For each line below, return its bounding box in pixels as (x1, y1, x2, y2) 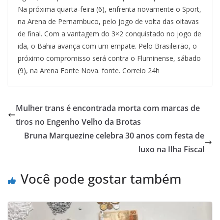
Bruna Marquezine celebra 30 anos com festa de (24, 130, 204, 141)
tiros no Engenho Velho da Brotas (16, 116, 141, 127)
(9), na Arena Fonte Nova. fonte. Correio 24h (18, 65, 160, 75)
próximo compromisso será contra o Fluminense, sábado (18, 53, 201, 63)
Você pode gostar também (21, 169, 181, 188)
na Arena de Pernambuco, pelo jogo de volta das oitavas (18, 16, 199, 26)
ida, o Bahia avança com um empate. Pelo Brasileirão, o (18, 41, 197, 51)
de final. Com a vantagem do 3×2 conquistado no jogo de (18, 28, 201, 38)
